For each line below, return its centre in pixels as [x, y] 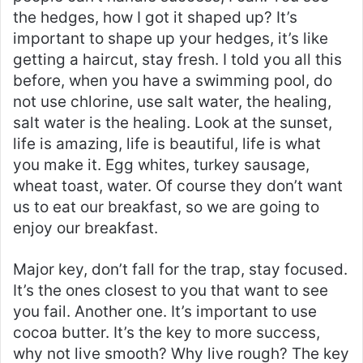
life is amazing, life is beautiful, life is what [167, 143]
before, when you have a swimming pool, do [173, 80]
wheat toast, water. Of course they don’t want [178, 186]
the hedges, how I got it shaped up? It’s [155, 17]
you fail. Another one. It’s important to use [165, 311]
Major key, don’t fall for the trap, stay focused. [180, 269]
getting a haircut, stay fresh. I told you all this [177, 59]
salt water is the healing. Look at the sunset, [173, 122]
